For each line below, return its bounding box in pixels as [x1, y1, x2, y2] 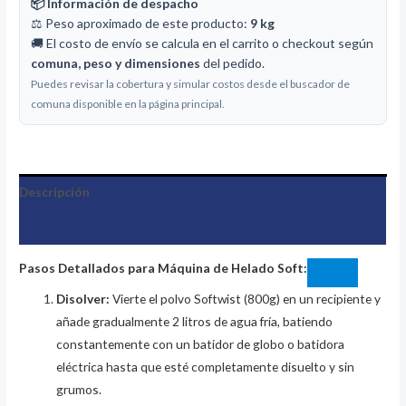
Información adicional [19, 218, 150, 235]
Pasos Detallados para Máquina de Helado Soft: [19, 260, 308, 276]
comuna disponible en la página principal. [31, 96, 226, 111]
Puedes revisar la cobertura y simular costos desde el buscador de [31, 76, 351, 91]
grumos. [56, 382, 102, 398]
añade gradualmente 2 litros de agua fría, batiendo [56, 314, 333, 330]
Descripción [19, 184, 91, 200]
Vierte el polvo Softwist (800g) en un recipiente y [110, 291, 382, 307]
